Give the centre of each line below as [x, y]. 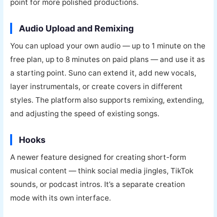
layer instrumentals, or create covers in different [97, 86]
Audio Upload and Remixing [77, 28]
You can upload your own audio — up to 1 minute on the [108, 46]
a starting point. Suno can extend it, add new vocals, [103, 73]
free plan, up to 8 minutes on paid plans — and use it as [108, 59]
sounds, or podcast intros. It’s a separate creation [98, 184]
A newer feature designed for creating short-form [98, 157]
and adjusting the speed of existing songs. [85, 113]
